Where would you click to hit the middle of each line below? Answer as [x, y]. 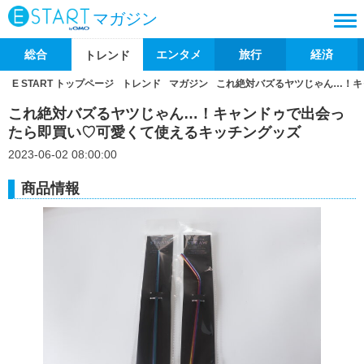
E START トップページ [63, 84]
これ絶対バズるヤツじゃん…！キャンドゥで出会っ [176, 114]
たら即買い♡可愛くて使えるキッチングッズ [154, 132]
